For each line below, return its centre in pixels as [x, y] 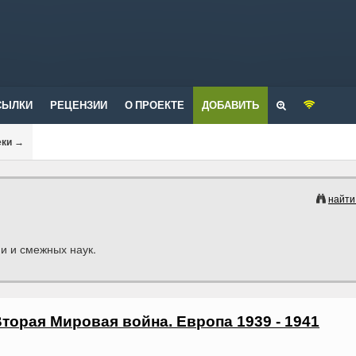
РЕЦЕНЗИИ [79, 105]
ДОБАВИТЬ [230, 105]
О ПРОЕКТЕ [155, 105]
